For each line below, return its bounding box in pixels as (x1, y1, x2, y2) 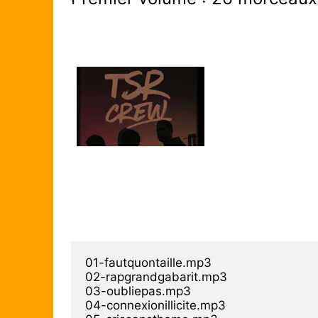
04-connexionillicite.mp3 (85, 297, 226, 312)
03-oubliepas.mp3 (85, 283, 191, 298)
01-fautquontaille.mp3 (85, 255, 212, 270)
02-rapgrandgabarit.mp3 (85, 269, 227, 284)
